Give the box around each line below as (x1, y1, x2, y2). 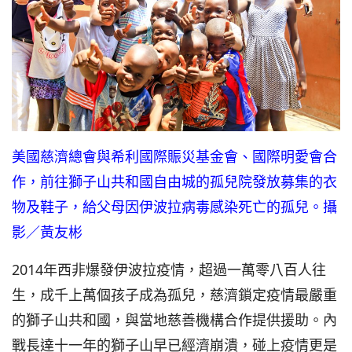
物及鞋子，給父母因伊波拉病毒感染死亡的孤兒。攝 (12, 197, 337, 217)
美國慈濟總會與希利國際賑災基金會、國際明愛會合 (12, 147, 337, 167)
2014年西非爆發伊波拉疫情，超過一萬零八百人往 (12, 260, 326, 280)
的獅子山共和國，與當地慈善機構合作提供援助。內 (12, 310, 337, 330)
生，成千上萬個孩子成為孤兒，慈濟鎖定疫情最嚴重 (12, 285, 337, 305)
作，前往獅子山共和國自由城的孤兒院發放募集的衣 (12, 172, 337, 192)
